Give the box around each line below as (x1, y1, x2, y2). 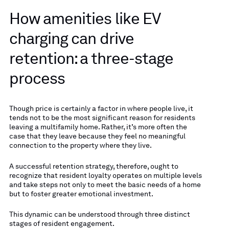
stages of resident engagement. (9, 219, 114, 228)
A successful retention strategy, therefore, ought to (9, 162, 178, 170)
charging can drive (9, 29, 134, 48)
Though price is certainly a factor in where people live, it (9, 104, 193, 113)
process (9, 68, 65, 88)
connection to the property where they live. (9, 141, 152, 150)
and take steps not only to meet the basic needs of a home (9, 180, 201, 189)
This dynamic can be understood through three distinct (9, 210, 190, 219)
